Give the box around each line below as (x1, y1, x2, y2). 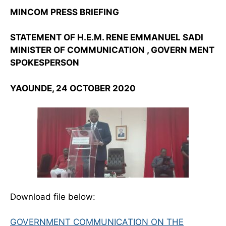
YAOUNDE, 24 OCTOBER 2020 (10, 83, 136, 93)
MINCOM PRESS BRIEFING (10, 7, 119, 17)
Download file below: (10, 191, 95, 202)
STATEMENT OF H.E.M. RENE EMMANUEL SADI (10, 32, 203, 43)
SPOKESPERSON (10, 58, 79, 68)
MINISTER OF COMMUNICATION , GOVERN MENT (10, 45, 214, 55)
